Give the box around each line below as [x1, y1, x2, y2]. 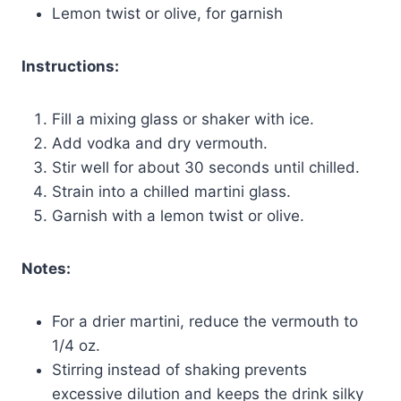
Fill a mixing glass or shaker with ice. [52, 109, 314, 128]
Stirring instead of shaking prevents [52, 360, 307, 379]
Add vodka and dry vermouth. [52, 133, 268, 152]
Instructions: [21, 56, 119, 75]
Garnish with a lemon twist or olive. [52, 206, 304, 225]
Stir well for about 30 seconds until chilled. [52, 158, 360, 176]
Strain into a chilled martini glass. [52, 182, 291, 200]
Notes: [21, 259, 71, 277]
